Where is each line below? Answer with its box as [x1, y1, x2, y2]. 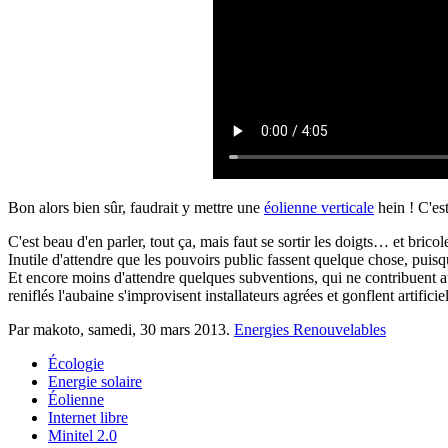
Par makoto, [8, 320, 88, 338]
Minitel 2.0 [48, 426, 117, 444]
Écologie [48, 354, 104, 372]
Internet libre [48, 408, 128, 426]
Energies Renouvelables [234, 320, 386, 338]
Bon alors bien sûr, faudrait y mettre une [8, 198, 264, 216]
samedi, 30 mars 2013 [88, 320, 226, 338]
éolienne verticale [264, 198, 374, 216]
